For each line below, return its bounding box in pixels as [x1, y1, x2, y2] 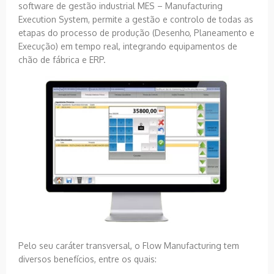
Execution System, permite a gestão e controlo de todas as [18, 13, 253, 24]
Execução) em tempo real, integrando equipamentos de [18, 40, 237, 51]
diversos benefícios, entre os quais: [18, 253, 157, 264]
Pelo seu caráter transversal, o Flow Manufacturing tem [18, 240, 239, 251]
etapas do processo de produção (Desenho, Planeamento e [18, 27, 254, 38]
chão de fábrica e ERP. [18, 54, 106, 65]
